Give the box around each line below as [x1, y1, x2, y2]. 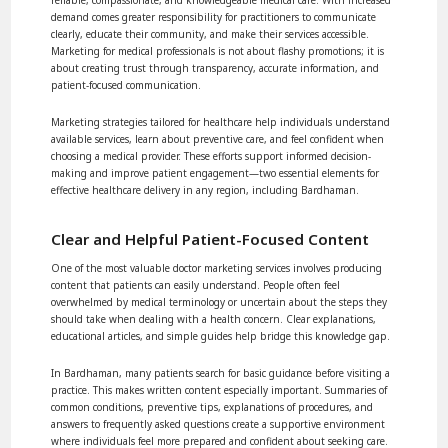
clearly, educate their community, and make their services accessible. [51, 26, 370, 41]
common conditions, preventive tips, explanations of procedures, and [51, 399, 374, 414]
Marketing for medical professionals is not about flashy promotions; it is [51, 43, 385, 58]
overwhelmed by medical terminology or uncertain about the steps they [51, 294, 388, 309]
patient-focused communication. [51, 77, 202, 92]
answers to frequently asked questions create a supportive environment [51, 416, 386, 431]
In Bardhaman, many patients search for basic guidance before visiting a [51, 365, 391, 380]
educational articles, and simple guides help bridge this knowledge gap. [51, 328, 391, 343]
